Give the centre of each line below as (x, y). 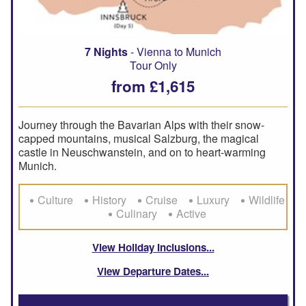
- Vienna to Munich (175, 51)
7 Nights (106, 51)
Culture (55, 199)
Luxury (213, 199)
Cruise (162, 199)
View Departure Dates (149, 271)
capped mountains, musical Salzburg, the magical (139, 138)
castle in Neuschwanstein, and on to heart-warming (142, 152)
